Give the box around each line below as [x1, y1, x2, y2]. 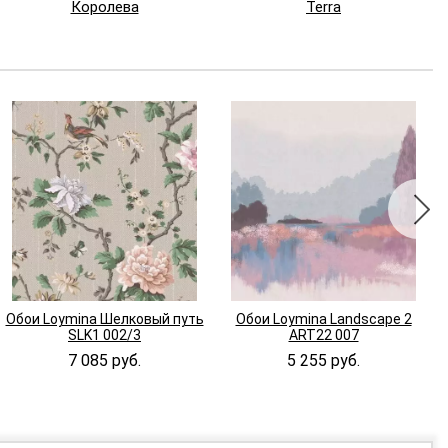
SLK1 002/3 [68, 327, 141, 344]
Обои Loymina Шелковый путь [5, 311, 204, 328]
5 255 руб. [287, 351, 360, 371]
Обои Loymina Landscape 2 [235, 311, 412, 328]
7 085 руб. [68, 351, 141, 371]
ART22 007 [288, 327, 359, 344]
